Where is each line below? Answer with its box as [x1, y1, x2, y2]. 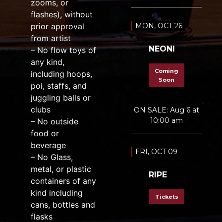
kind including [31, 187, 83, 198]
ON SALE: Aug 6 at [134, 105, 199, 114]
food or [31, 128, 59, 138]
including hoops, [31, 68, 92, 79]
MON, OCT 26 [135, 21, 182, 30]
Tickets [155, 193, 178, 201]
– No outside [31, 116, 78, 126]
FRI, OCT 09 [135, 147, 177, 157]
